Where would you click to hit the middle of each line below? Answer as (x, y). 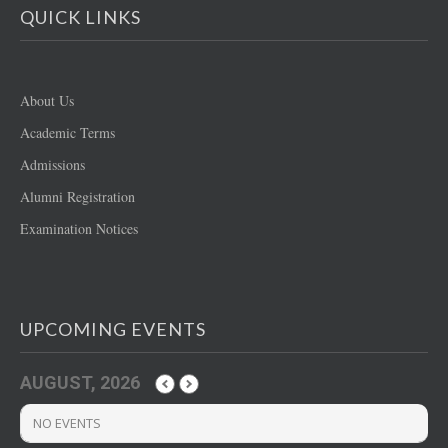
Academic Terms (67, 132)
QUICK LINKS (80, 16)
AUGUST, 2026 (80, 382)
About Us (47, 100)
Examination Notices (79, 228)
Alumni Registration (77, 196)
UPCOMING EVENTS (113, 328)
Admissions (52, 164)
